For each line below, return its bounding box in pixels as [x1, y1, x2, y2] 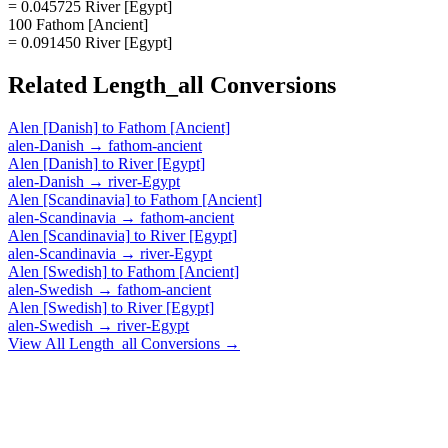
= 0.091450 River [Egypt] [8, 33, 172, 51]
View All [8, 334, 69, 352]
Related [8, 71, 93, 98]
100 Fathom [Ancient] [8, 15, 148, 33]
